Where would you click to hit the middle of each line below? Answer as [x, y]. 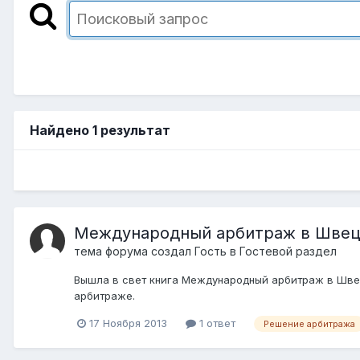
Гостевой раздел [288, 251]
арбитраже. [104, 295]
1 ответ [216, 323]
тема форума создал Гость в [157, 251]
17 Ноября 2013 [128, 323]
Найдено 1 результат [100, 130]
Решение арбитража [309, 323]
